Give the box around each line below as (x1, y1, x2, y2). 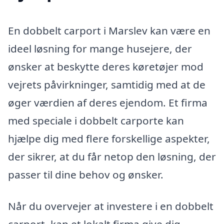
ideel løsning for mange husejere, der (8, 41, 192, 55)
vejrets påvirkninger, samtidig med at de (8, 77, 205, 91)
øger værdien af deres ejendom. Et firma (8, 95, 207, 109)
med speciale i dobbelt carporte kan (8, 113, 184, 127)
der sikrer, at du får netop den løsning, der (8, 149, 216, 163)
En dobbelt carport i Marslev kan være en (8, 23, 210, 37)
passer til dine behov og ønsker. (8, 167, 163, 181)
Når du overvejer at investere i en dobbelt (8, 199, 213, 213)
